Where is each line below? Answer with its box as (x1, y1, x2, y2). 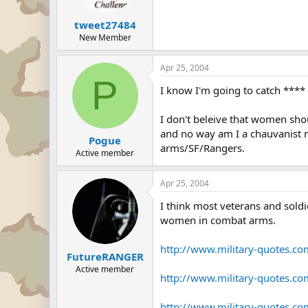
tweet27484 (74, 17, 136, 32)
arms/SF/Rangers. (160, 140, 245, 155)
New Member (78, 31, 131, 43)
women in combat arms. (160, 213, 276, 227)
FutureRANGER (66, 249, 144, 263)
